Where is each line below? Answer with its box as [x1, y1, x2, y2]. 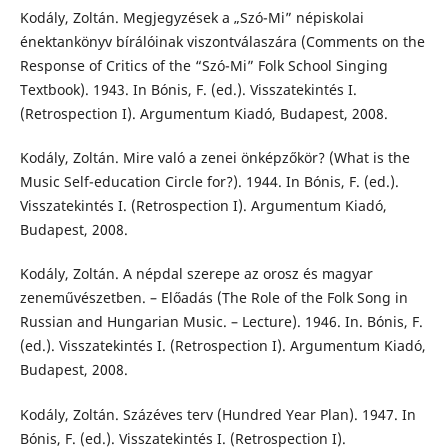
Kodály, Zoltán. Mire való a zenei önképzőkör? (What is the [19, 148, 410, 168]
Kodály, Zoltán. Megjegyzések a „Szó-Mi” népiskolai [19, 8, 364, 28]
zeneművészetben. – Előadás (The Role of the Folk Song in [19, 288, 408, 308]
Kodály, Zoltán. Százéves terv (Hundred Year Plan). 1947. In [19, 404, 416, 424]
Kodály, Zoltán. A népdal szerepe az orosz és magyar [19, 264, 373, 284]
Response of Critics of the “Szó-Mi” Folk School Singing [19, 56, 388, 76]
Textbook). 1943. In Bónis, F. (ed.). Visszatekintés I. [19, 80, 357, 100]
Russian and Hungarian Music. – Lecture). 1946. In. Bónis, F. [19, 312, 423, 332]
